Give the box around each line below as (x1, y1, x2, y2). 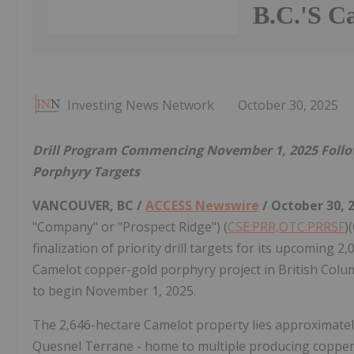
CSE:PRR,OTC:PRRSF (228, 218, 345, 236)
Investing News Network (67, 96, 214, 115)
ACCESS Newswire (145, 197, 259, 215)
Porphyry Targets (32, 163, 140, 181)
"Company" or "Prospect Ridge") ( (32, 218, 228, 236)
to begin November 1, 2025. (32, 282, 196, 300)
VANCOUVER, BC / (32, 197, 145, 215)
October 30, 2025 (238, 96, 338, 115)
